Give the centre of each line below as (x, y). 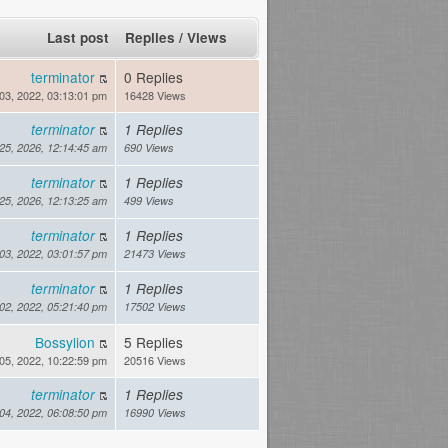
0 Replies (153, 77)
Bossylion (65, 342)
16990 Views (155, 413)
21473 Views (155, 254)
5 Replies (153, 342)
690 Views (149, 148)
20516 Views (155, 360)
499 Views (149, 201)
